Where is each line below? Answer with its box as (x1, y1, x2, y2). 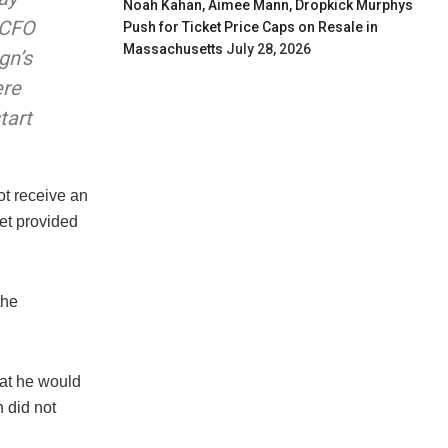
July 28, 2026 (226, 40, 312, 57)
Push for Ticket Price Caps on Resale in (123, 18, 379, 35)
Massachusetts (123, 40, 224, 57)
